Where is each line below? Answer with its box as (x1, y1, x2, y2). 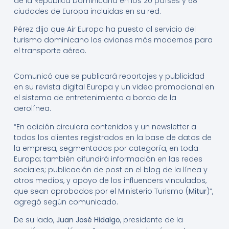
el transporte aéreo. (13, 45, 86, 56)
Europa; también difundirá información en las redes (13, 153, 202, 164)
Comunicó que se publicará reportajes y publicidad (13, 71, 204, 82)
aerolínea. (13, 103, 51, 114)
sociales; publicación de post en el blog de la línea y (13, 164, 208, 175)
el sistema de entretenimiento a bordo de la (13, 93, 176, 103)
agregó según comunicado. (13, 196, 118, 207)
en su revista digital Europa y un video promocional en (13, 82, 214, 93)
